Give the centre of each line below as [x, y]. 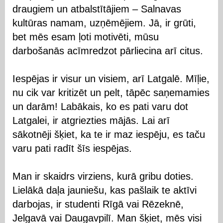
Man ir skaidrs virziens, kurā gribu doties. [103, 176]
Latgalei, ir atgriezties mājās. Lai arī [91, 120]
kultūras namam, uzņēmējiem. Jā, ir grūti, [104, 23]
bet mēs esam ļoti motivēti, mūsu [86, 37]
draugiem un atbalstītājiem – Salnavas [97, 9]
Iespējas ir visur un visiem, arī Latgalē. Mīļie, [111, 78]
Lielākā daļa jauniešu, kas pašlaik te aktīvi [105, 190]
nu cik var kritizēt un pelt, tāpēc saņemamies [111, 92]
